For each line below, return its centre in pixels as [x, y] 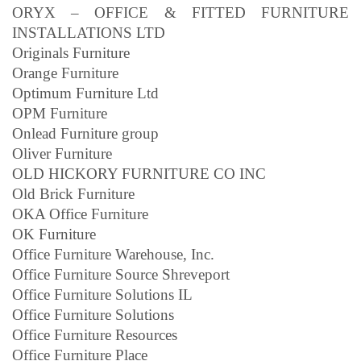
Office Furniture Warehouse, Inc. [113, 254]
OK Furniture [54, 234]
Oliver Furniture [62, 153]
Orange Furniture [65, 73]
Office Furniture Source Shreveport [121, 274]
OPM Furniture [60, 113]
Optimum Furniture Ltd [85, 93]
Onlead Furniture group [85, 133]
